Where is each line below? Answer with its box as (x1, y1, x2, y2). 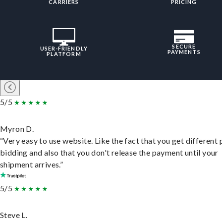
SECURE (172, 43, 196, 50)
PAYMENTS (167, 49, 201, 55)
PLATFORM (46, 51, 81, 57)
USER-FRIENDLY (40, 45, 88, 52)
